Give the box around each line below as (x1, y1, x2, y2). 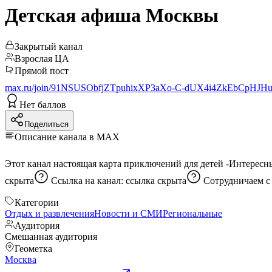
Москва (5, 254, 36, 265)
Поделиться (24, 119, 69, 129)
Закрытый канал (15, 41, 83, 52)
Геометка (15, 243, 52, 254)
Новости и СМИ (94, 208, 163, 219)
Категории (15, 197, 59, 208)
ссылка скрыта (126, 175, 186, 186)
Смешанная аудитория (5, 231, 97, 242)
